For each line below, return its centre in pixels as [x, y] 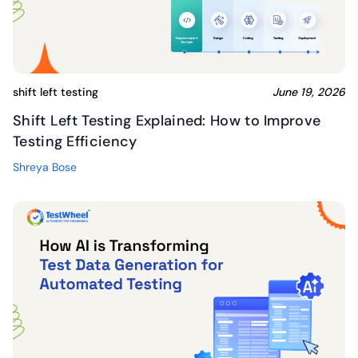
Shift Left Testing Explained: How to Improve [167, 120]
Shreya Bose [45, 167]
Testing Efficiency [75, 141]
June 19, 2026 [309, 91]
